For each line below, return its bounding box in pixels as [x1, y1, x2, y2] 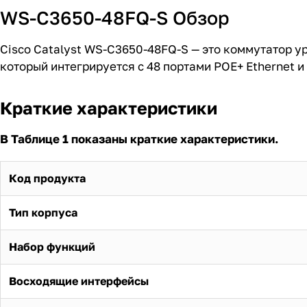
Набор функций [9, 240, 95, 254]
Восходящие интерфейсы [9, 274, 149, 288]
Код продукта [9, 171, 86, 186]
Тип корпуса [9, 206, 77, 220]
